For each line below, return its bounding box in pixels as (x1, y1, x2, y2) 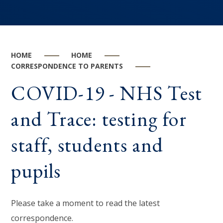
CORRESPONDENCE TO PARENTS (11, 61, 123, 71)
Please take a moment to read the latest (11, 197, 160, 209)
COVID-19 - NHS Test (11, 80, 203, 106)
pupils (11, 157, 61, 184)
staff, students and (11, 131, 164, 158)
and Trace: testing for (11, 106, 187, 132)
